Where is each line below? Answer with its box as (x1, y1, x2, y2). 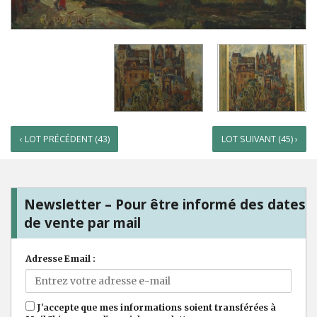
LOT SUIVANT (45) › (221, 133, 298, 146)
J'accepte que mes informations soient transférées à (35, 302, 276, 313)
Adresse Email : (25, 253, 96, 264)
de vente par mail (24, 213, 141, 231)
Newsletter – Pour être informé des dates (24, 195, 306, 213)
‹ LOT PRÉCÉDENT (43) (19, 133, 110, 146)
